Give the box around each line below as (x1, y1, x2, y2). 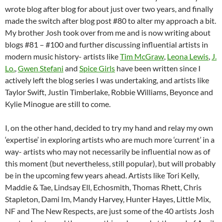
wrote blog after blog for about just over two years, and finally (5, 4, 213, 14)
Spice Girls (79, 63, 115, 73)
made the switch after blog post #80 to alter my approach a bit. (5, 16, 216, 26)
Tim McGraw (120, 52, 164, 61)
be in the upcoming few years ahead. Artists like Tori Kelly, (5, 170, 199, 180)
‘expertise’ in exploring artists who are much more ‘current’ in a (5, 135, 215, 145)
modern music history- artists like (5, 52, 120, 61)
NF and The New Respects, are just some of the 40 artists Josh (5, 206, 214, 216)
